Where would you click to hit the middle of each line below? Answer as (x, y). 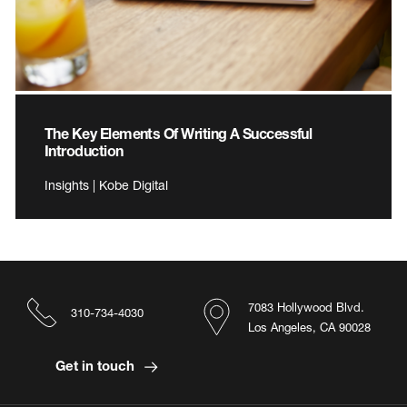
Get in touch (96, 366)
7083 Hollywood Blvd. (306, 308)
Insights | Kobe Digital (106, 185)
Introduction (84, 151)
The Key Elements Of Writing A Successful (179, 134)
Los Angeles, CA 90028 (309, 328)
